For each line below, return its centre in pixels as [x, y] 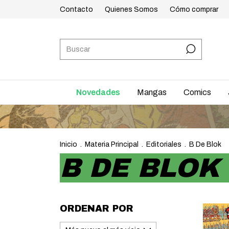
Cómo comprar [194, 9]
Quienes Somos [131, 9]
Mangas [152, 92]
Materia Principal [112, 144]
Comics [197, 92]
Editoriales [164, 144]
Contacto [76, 9]
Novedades [98, 92]
